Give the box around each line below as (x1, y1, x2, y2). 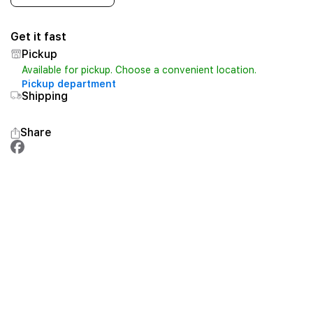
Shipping (21, 89, 68, 103)
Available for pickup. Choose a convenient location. (21, 64, 256, 75)
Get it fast (10, 30, 66, 43)
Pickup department (21, 78, 116, 89)
